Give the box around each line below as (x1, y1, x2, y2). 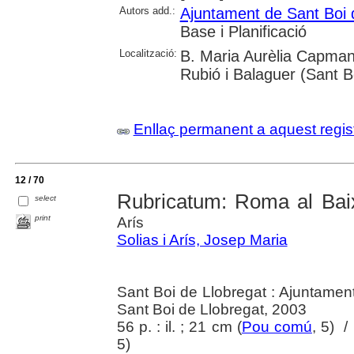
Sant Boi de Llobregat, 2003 (116, 301, 307, 318)
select (35, 194, 57, 203)
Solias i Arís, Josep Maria (116, 232, 288, 249)
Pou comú (241, 318, 312, 336)
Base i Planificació (179, 23, 307, 41)
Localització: (119, 47, 177, 60)
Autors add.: (119, 5, 175, 17)
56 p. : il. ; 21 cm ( (116, 318, 242, 336)
